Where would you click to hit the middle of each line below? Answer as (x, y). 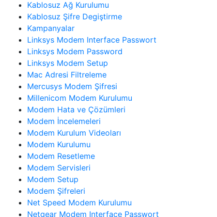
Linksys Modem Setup (68, 63)
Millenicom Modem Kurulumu (80, 98)
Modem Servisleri (59, 167)
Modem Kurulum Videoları (74, 132)
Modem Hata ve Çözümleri (76, 109)
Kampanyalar (51, 28)
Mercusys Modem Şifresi (72, 86)
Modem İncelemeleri (64, 121)
